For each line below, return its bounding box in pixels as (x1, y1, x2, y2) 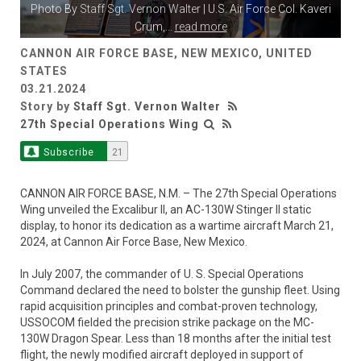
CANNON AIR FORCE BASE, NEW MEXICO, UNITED (20, 46, 313, 60)
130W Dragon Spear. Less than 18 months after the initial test (20, 331, 331, 345)
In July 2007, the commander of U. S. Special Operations (20, 267, 304, 280)
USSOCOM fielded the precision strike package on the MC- (20, 315, 314, 329)
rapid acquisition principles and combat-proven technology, (20, 299, 317, 313)
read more (174, 19, 227, 33)
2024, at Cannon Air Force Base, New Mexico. (20, 234, 247, 248)
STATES (20, 64, 68, 77)
